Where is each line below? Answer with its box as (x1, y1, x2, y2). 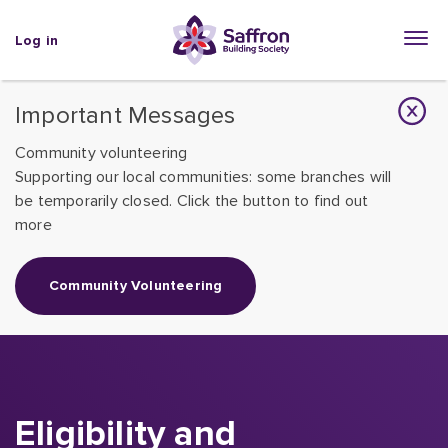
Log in (15, 32, 59, 49)
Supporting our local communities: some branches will (15, 167, 392, 187)
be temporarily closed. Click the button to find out (15, 191, 369, 211)
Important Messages (15, 101, 236, 130)
